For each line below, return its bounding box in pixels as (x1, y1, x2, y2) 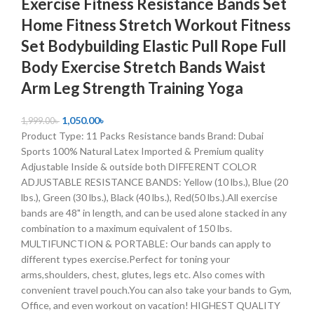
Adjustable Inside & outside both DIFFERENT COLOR (21, 160, 257, 172)
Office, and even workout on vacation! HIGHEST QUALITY (21, 299, 280, 311)
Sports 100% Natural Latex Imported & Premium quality (21, 144, 264, 157)
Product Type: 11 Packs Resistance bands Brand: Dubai (21, 129, 264, 142)
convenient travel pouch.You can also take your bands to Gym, (21, 283, 292, 296)
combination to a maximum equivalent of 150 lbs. (21, 221, 232, 234)
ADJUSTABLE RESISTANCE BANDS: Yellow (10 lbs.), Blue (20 (21, 175, 288, 188)
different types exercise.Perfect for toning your (21, 252, 230, 265)
